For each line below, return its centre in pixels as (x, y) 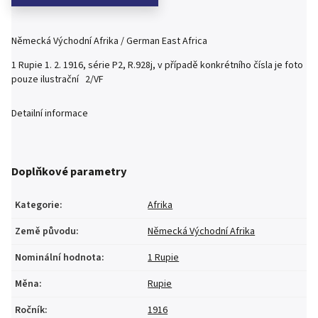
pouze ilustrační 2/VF (57, 79)
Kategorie (37, 205)
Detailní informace (50, 114)
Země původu (45, 231)
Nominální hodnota (58, 257)
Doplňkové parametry (69, 172)
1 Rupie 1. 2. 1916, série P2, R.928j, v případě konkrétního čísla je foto (157, 65)
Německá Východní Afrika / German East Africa (109, 41)
